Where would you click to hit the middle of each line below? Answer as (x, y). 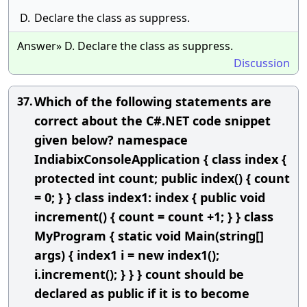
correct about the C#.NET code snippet (152, 121)
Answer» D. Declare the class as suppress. (125, 46)
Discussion (262, 63)
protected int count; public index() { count (162, 178)
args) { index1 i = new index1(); (127, 255)
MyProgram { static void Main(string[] (149, 236)
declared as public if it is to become (142, 293)
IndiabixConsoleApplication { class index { (160, 159)
